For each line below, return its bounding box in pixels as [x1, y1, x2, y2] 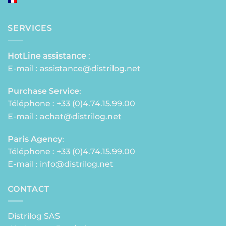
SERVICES [8, 23, 52, 33]
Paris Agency [8, 134, 62, 144]
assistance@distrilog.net [40, 63, 141, 73]
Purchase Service [8, 86, 79, 96]
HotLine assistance [8, 50, 86, 61]
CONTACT [8, 184, 50, 194]
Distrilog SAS [8, 211, 60, 221]
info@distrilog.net [40, 159, 114, 169]
